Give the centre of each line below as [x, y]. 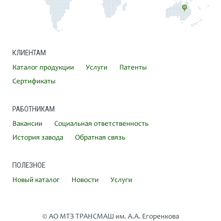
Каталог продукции [43, 68]
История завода [38, 138]
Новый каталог [36, 180]
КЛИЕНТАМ [29, 53]
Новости [85, 180]
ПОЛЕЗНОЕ [29, 165]
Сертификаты [34, 81]
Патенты [133, 68]
